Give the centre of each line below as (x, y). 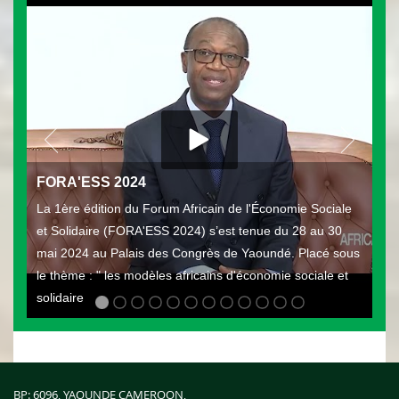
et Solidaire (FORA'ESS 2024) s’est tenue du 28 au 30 (189, 231)
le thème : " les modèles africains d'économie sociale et (192, 275)
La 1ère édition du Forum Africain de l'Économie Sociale (194, 208)
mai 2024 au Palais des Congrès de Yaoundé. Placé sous (198, 253)
